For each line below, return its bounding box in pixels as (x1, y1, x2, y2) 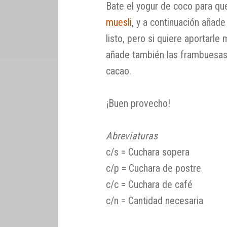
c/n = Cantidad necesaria (106, 194, 204, 207)
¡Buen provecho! (106, 97, 171, 109)
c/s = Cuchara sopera (106, 145, 190, 158)
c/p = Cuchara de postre (106, 162, 202, 174)
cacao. (106, 64, 132, 77)
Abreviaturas (106, 129, 158, 142)
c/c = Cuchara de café (106, 178, 193, 191)
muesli (106, 16, 132, 28)
